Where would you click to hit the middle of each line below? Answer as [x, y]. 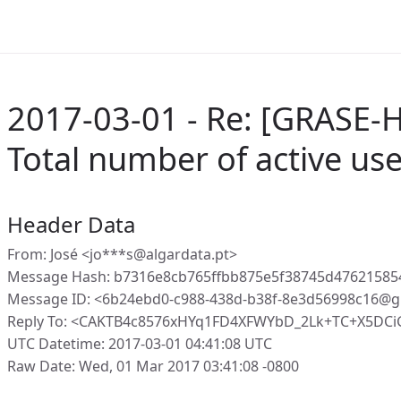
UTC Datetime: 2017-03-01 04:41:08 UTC [140, 344]
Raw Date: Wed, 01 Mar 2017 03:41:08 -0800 [153, 366]
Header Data [71, 224]
